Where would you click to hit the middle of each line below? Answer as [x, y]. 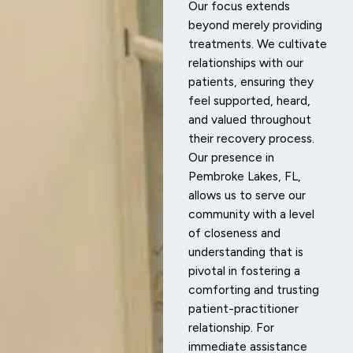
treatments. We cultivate [257, 43]
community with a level [251, 214]
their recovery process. [251, 138]
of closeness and [234, 232]
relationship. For [231, 327]
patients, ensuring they [251, 81]
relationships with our [245, 62]
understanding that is [245, 251]
